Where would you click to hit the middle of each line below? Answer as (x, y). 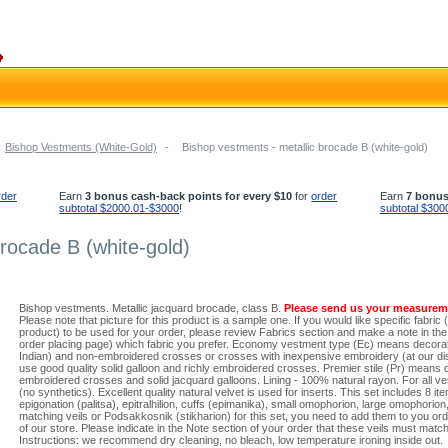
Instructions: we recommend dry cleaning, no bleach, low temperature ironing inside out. (231, 440)
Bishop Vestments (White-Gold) (81, 147)
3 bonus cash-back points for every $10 (189, 196)
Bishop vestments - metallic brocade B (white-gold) (305, 147)
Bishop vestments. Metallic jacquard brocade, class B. (151, 308)
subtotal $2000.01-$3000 (119, 208)
